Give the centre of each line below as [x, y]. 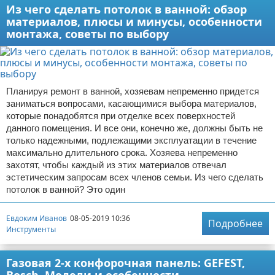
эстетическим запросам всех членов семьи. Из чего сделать [135, 177]
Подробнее [235, 223]
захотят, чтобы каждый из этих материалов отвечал [116, 165]
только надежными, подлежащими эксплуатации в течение [131, 140]
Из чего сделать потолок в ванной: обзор [126, 9]
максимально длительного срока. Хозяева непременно [122, 153]
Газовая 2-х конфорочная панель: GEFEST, [126, 263]
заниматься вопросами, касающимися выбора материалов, [131, 103]
